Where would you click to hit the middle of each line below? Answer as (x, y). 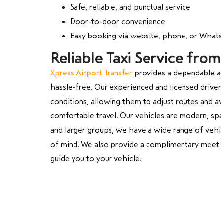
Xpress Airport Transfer (91, 73)
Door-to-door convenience (118, 21)
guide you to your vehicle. (96, 158)
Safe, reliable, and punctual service (130, 7)
